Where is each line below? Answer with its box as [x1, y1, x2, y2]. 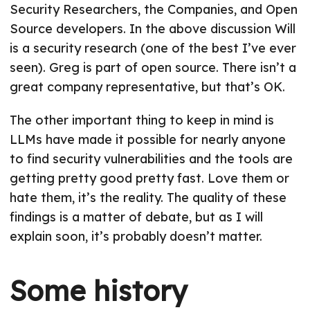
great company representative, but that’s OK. [10, 79, 285, 95]
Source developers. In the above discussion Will [10, 21, 295, 37]
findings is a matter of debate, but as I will [10, 209, 263, 226]
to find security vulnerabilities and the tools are [10, 151, 293, 167]
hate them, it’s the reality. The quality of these [10, 190, 286, 206]
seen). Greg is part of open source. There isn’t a [10, 60, 296, 76]
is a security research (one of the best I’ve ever [10, 40, 296, 57]
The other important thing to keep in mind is [10, 112, 274, 129]
